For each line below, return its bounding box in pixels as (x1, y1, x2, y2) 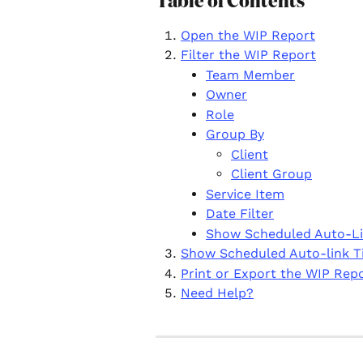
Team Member (206, 66, 295, 83)
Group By (206, 126, 264, 143)
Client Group (231, 166, 312, 182)
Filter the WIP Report (181, 47, 316, 63)
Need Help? (181, 285, 254, 301)
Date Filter (206, 206, 274, 222)
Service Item (206, 186, 284, 202)
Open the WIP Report (181, 27, 315, 43)
